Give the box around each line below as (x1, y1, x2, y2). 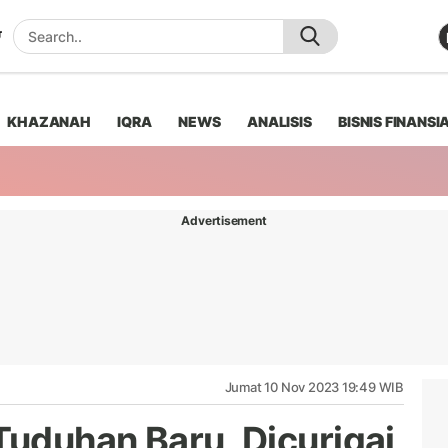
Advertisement (181, 212, 267, 228)
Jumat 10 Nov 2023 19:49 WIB (224, 378, 404, 395)
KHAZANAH (7, 112, 91, 130)
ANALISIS (247, 112, 312, 130)
